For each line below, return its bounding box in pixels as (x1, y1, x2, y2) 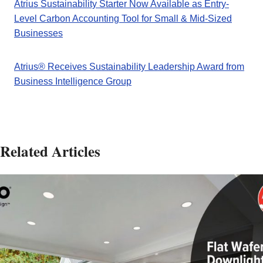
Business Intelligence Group (14, 76, 131, 87)
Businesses (14, 28, 63, 39)
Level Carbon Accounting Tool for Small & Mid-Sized (14, 14, 232, 24)
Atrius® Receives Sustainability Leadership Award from (14, 62, 244, 72)
